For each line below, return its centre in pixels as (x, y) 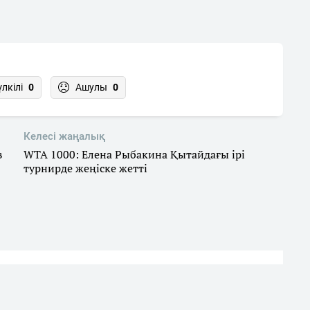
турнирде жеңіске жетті (85, 168)
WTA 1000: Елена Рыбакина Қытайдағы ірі (134, 154)
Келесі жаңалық (64, 136)
